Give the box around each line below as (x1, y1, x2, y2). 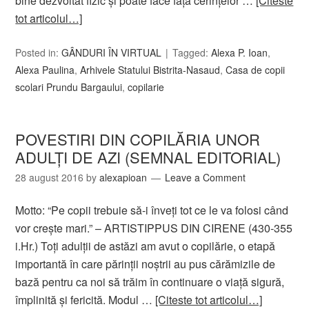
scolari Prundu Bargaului (15, 80, 123, 94)
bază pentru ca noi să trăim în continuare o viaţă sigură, (15, 274, 285, 290)
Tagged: (172, 46, 212, 59)
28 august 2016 (15, 170, 84, 184)
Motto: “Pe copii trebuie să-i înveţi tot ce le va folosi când (15, 202, 289, 218)
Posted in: (15, 46, 62, 59)
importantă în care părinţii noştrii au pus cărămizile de (15, 256, 276, 272)
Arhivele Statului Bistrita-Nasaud (80, 63, 221, 77)
